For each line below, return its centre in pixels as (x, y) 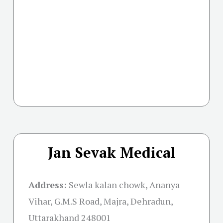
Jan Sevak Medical (111, 152)
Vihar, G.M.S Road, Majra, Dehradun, (101, 201)
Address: (48, 184)
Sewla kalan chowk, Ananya (124, 184)
